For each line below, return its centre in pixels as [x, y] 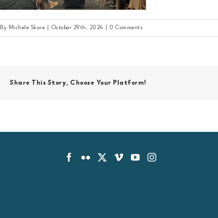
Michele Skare [27, 28]
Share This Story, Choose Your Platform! [78, 83]
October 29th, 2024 [77, 28]
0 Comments [126, 28]
